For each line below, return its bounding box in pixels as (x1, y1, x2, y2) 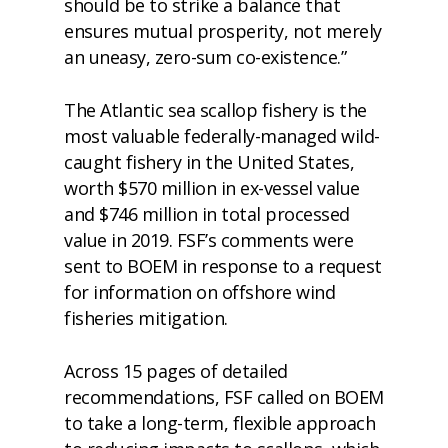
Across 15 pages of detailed (64, 359, 288, 383)
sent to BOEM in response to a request (64, 254, 382, 278)
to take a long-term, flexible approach (64, 411, 375, 435)
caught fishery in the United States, (64, 150, 354, 174)
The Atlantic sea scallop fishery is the (64, 98, 367, 122)
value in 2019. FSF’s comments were (64, 228, 353, 252)
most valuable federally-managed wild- (64, 124, 380, 148)
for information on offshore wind (64, 280, 335, 304)
